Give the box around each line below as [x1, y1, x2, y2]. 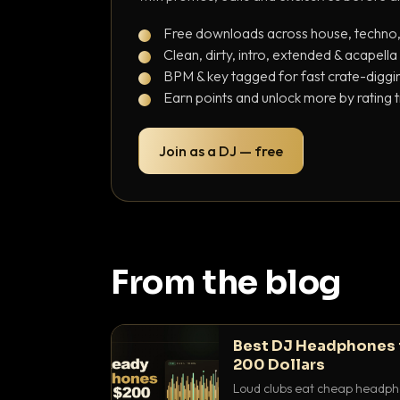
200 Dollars [233, 355, 325, 374]
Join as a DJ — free [159, 142, 283, 160]
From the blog [111, 262, 341, 304]
